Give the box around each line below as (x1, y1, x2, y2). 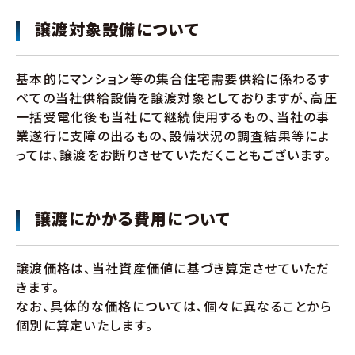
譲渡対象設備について (35, 17, 199, 40)
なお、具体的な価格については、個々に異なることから (16, 296, 332, 315)
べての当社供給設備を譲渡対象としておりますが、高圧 (16, 88, 338, 107)
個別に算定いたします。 (16, 315, 154, 334)
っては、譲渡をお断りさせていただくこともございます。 (16, 145, 332, 164)
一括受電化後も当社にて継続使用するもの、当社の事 (16, 107, 330, 126)
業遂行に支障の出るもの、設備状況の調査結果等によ (16, 126, 330, 145)
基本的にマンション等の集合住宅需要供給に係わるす (16, 69, 330, 88)
